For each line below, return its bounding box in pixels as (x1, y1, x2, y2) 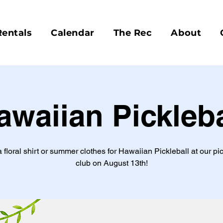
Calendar (51, 27, 95, 38)
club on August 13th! (75, 158, 148, 168)
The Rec (113, 27, 152, 38)
